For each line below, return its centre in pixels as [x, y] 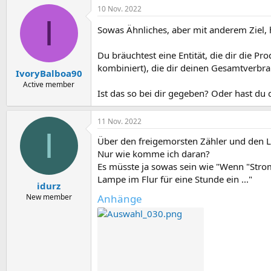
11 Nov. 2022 [119, 122]
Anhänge [120, 199]
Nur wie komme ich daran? [154, 154]
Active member [49, 84]
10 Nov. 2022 [119, 9]
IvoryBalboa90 [49, 73]
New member [49, 197]
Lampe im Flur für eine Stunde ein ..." [175, 179]
